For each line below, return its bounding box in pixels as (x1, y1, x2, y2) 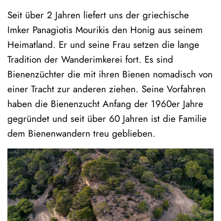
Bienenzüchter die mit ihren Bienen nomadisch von (7, 68, 213, 81)
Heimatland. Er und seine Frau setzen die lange (7, 38, 199, 52)
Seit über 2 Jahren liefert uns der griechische (7, 8, 189, 22)
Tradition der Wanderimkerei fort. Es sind (7, 53, 173, 67)
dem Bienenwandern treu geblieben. (7, 127, 155, 141)
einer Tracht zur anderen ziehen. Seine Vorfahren (7, 82, 206, 96)
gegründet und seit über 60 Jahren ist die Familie (7, 112, 207, 126)
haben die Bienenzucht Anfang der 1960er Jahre (7, 97, 203, 111)
